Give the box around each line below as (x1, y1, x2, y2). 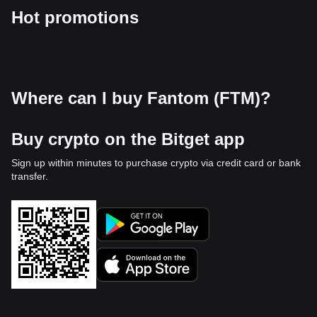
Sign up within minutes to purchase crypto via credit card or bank (11, 156, 301, 168)
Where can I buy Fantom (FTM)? (11, 88, 271, 108)
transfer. (11, 170, 48, 182)
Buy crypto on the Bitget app (11, 129, 245, 149)
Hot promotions (11, 7, 139, 27)
